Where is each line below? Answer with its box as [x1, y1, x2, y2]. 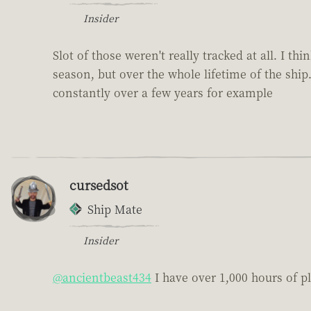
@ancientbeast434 [53, 269, 151, 285]
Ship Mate [87, 201, 142, 217]
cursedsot [69, 175, 128, 194]
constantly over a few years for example [53, 84, 273, 101]
